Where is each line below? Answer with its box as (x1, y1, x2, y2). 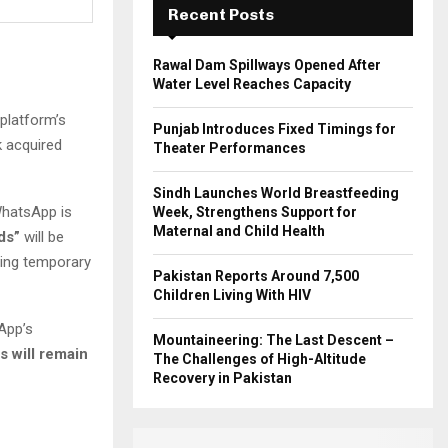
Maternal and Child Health (153, 223, 325, 240)
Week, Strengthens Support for (153, 204, 357, 221)
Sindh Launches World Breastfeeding (153, 185, 399, 202)
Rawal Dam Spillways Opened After (153, 57, 381, 74)
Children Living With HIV (153, 287, 311, 304)
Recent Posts (168, 5, 274, 25)
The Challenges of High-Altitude (153, 351, 366, 368)
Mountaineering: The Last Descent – (153, 332, 394, 349)
